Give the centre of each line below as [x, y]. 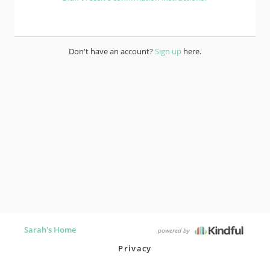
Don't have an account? [112, 51]
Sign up [168, 51]
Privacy [135, 248]
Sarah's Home [50, 230]
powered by [175, 230]
